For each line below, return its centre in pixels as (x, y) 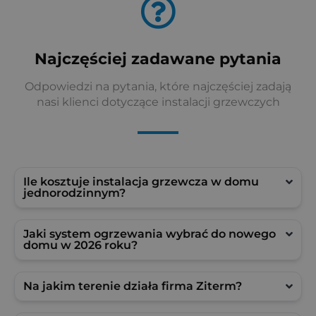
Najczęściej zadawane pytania (158, 58)
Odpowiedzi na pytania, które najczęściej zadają (158, 87)
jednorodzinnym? (74, 193)
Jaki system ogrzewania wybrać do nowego (150, 233)
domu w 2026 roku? (80, 245)
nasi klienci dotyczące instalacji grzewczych (158, 102)
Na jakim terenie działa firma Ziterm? (133, 286)
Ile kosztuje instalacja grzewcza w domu (141, 181)
